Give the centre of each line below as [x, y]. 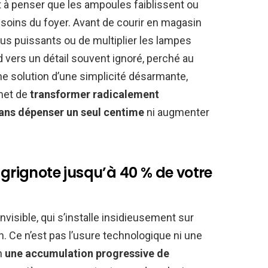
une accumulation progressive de [87, 254]
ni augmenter [177, 112]
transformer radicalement [95, 95]
